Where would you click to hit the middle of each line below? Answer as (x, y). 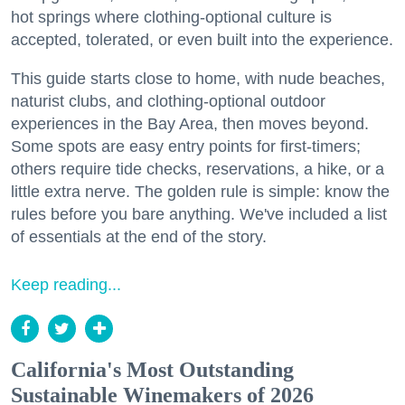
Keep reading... (66, 285)
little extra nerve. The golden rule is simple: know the (200, 192)
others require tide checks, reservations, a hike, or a (198, 170)
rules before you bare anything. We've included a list (199, 215)
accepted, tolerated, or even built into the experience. (202, 40)
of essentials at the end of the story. (139, 237)
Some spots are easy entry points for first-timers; (186, 147)
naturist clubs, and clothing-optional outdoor (168, 102)
